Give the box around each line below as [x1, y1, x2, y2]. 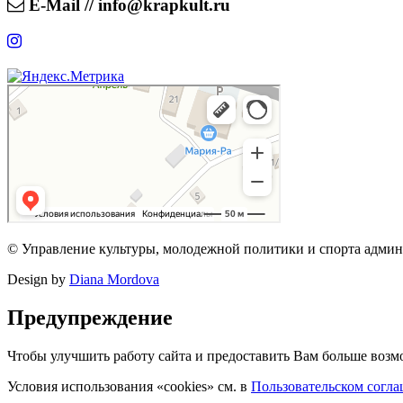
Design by [7, 272, 69, 288]
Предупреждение [7, 306, 173, 330]
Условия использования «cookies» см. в [7, 379, 251, 394]
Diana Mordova [69, 272, 159, 288]
